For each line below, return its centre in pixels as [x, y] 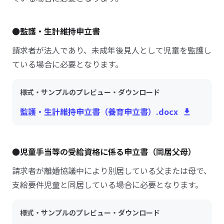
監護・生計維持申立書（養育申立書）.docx [99, 111]
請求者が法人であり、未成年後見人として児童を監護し [112, 50]
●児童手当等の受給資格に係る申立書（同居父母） [104, 151]
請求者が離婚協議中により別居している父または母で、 [112, 170]
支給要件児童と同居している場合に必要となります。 [107, 184]
